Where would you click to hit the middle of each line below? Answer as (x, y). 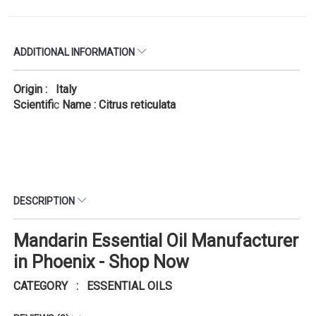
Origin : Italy (45, 89)
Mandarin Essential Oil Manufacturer (156, 241)
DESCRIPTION (45, 201)
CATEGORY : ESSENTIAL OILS (93, 286)
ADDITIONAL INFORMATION (75, 52)
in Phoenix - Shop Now (101, 262)
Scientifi (34, 104)
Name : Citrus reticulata (119, 104)
